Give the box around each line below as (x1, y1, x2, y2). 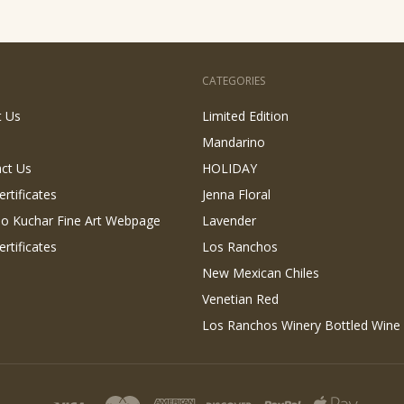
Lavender (202, 212, 256, 229)
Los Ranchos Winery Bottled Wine (202, 317, 400, 334)
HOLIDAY (202, 160, 257, 177)
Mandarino (202, 133, 265, 151)
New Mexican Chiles (202, 264, 319, 281)
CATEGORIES (202, 73, 265, 88)
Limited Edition (202, 107, 289, 124)
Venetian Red (202, 290, 279, 308)
